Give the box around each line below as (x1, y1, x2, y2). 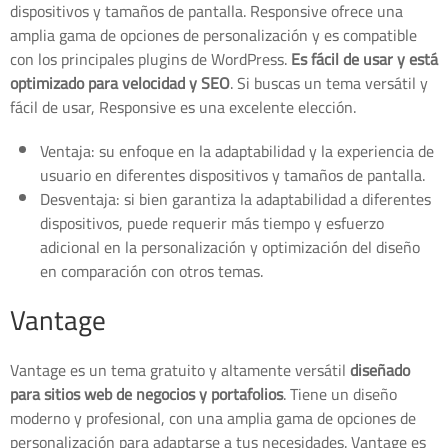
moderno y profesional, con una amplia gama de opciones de (10, 402, 416, 433)
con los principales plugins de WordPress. (10, 43, 291, 74)
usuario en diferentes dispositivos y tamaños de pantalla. (40, 159, 425, 190)
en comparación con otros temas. (40, 255, 263, 286)
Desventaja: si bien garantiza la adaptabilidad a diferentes (40, 183, 431, 214)
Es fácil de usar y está (291, 43, 438, 74)
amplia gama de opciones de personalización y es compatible (10, 19, 417, 50)
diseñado (350, 354, 410, 385)
